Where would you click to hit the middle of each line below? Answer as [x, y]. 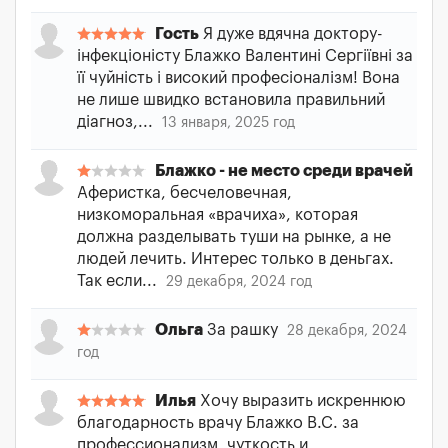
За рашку [242, 330]
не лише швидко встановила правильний [231, 100]
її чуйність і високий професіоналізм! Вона [238, 78]
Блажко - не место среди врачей [284, 171]
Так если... [119, 281]
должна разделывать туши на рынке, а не [234, 237]
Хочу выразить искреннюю [301, 401]
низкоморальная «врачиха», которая [217, 215]
